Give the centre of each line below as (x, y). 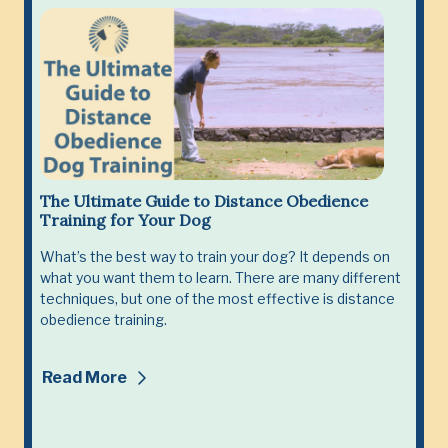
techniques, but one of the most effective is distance (217, 298)
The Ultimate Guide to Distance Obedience (204, 200)
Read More (86, 377)
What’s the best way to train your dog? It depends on (215, 256)
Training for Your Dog (125, 219)
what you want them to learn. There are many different (220, 277)
